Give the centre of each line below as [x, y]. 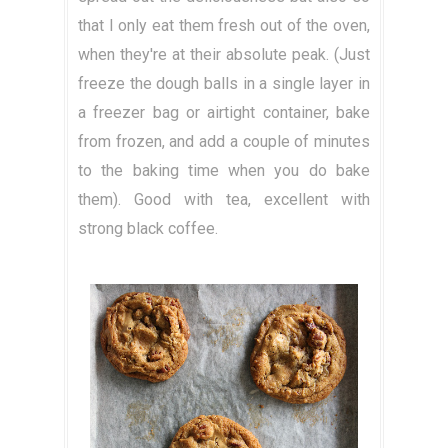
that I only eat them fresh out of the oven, [224, 26]
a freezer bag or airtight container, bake [224, 113]
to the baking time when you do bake [224, 171]
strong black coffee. [148, 229]
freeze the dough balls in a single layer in [224, 84]
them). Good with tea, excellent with [224, 200]
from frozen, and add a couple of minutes [224, 142]
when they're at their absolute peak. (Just [224, 55]
